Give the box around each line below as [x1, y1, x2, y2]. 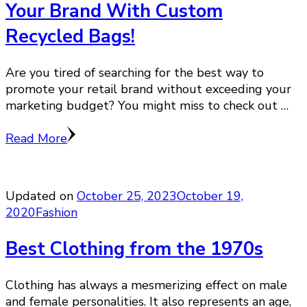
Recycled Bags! [5, 23, 135, 49]
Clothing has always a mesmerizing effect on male [5, 277, 287, 294]
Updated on [5, 188, 77, 205]
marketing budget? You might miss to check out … [5, 97, 288, 114]
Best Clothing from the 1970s [5, 236, 263, 262]
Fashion [36, 204, 77, 221]
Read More [5, 130, 67, 147]
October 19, [177, 188, 243, 205]
